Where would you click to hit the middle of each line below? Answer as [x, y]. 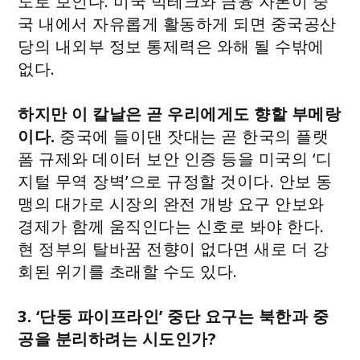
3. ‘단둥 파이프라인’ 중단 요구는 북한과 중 [174, 316]
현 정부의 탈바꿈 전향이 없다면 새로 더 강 [174, 248]
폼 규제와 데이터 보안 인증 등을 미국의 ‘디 [175, 158]
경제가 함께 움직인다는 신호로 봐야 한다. [171, 226]
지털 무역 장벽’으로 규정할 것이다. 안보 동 [175, 181]
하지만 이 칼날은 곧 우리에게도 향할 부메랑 [180, 113]
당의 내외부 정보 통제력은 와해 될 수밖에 [171, 46]
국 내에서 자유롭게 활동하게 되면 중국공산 [177, 23]
